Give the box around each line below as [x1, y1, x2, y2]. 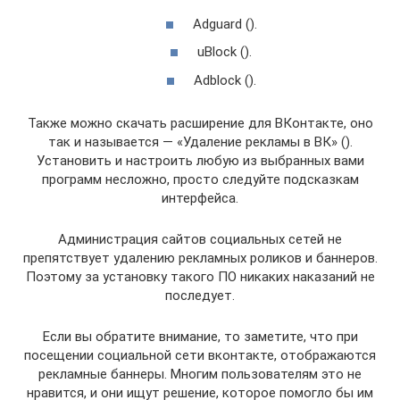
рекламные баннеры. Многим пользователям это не [38, 365, 362, 382]
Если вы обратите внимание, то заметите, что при [42, 328, 358, 345]
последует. [165, 287, 235, 304]
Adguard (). [192, 15, 257, 32]
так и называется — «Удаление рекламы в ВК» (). [47, 133, 353, 150]
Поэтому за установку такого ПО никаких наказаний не [25, 268, 375, 285]
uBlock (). [197, 44, 252, 60]
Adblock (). [193, 71, 256, 88]
